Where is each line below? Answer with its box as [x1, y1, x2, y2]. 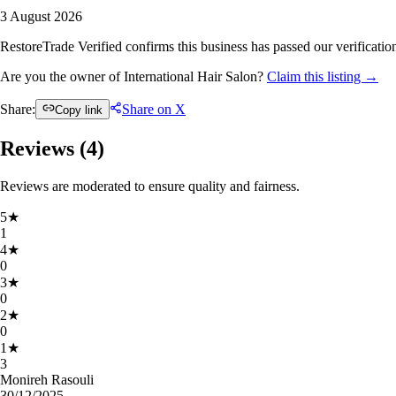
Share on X [122, 101, 186, 117]
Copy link [55, 103, 103, 117]
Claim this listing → [267, 68, 378, 84]
